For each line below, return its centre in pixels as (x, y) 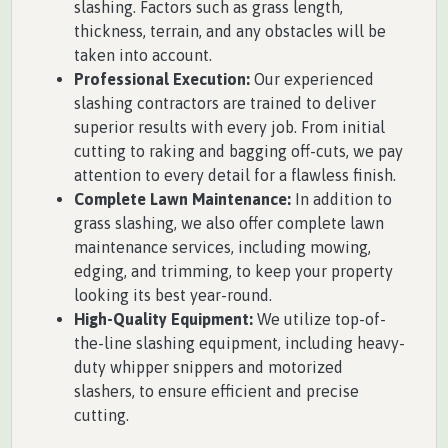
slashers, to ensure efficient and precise (216, 390)
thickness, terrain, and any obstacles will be (230, 30)
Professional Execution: (162, 78)
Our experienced (312, 78)
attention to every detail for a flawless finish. (235, 174)
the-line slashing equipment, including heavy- (239, 342)
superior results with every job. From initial (229, 126)
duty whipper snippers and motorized (208, 366)
